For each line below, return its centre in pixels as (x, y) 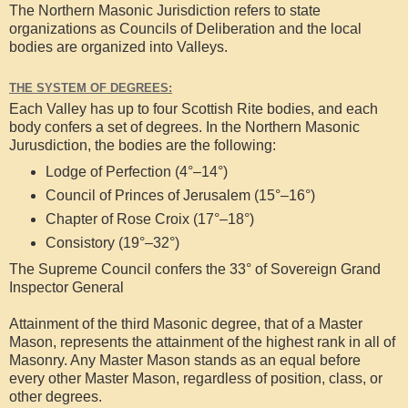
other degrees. (56, 397)
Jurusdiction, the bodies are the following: (143, 146)
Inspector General (66, 288)
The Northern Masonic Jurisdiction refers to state (165, 11)
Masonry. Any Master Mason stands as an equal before (185, 361)
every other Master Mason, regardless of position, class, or (196, 379)
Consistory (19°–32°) (112, 243)
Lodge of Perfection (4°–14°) (136, 172)
